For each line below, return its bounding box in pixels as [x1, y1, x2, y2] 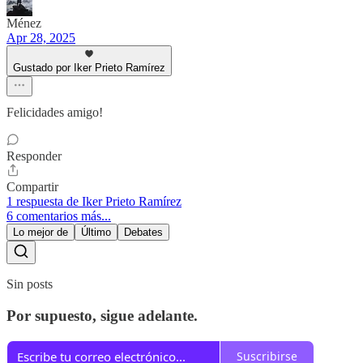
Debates [124, 226, 163, 239]
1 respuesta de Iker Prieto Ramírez [6, 194, 181, 209]
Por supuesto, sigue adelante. [6, 306, 198, 324]
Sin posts [6, 277, 53, 292]
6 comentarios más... [6, 209, 111, 224]
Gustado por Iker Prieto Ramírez [13, 62, 165, 75]
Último [81, 226, 111, 239]
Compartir [6, 180, 58, 194]
